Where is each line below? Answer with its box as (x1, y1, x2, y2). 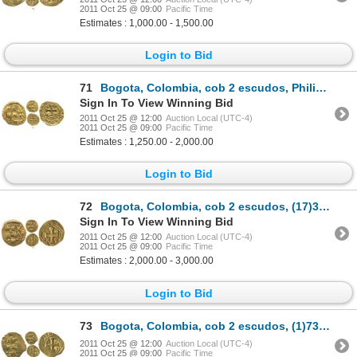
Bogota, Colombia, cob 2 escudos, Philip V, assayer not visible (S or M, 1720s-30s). (100, 80, 316, 94)
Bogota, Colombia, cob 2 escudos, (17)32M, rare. (100, 200, 319, 214)
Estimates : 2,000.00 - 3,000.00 (80, 255, 214, 267)
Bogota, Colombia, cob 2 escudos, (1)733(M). (100, 319, 319, 332)
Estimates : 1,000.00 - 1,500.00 (80, 17, 214, 29)
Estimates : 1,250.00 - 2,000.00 (80, 135, 214, 147)
